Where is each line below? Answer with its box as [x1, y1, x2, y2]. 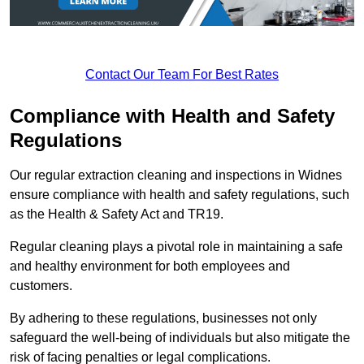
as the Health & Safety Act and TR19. [10, 207, 223, 222]
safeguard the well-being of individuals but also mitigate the [10, 331, 350, 345]
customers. [10, 279, 72, 293]
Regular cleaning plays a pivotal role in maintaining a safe [10, 240, 343, 254]
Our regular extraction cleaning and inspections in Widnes [10, 168, 342, 183]
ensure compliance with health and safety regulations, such [10, 188, 349, 202]
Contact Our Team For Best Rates [85, 67, 279, 82]
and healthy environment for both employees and [10, 259, 290, 274]
